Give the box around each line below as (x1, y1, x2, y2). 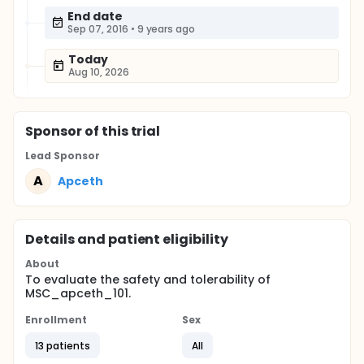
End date (67, 8, 123, 24)
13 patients (35, 338, 90, 353)
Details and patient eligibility (25, 230, 229, 249)
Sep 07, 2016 (67, 22, 128, 36)
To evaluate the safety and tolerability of (25, 271, 271, 288)
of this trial (81, 122, 161, 141)
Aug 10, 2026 (68, 65, 129, 79)
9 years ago (136, 22, 196, 36)
